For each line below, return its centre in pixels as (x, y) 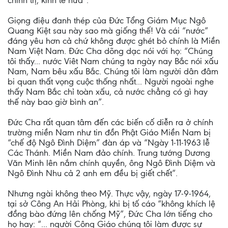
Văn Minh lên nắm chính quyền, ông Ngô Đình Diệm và (111, 163)
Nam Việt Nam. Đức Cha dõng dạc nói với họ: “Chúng (110, 51)
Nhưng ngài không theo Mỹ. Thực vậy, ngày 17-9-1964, (109, 193)
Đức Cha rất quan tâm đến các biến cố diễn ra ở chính (110, 122)
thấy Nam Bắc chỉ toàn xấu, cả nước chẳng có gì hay (108, 92)
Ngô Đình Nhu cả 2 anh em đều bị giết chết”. (93, 173)
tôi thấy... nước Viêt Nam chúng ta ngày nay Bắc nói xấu (113, 61)
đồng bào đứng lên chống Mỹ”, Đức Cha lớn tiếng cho (110, 214)
